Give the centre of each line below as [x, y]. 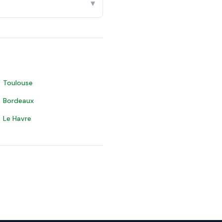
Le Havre [17, 118]
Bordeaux [18, 101]
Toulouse [18, 83]
